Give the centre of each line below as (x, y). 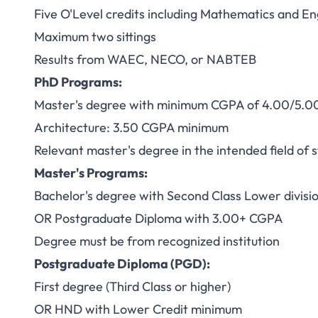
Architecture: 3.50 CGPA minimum (131, 127)
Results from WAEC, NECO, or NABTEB (145, 59)
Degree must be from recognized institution (157, 241)
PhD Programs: (78, 82)
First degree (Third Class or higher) (132, 286)
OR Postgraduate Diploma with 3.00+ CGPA (159, 218)
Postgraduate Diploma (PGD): (122, 264)
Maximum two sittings (95, 37)
